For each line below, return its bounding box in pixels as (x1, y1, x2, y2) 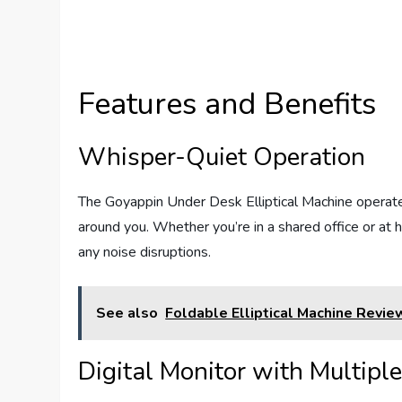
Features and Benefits (78, 83, 377, 126)
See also (96, 303, 159, 324)
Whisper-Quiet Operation (78, 140, 366, 175)
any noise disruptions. (78, 242, 212, 263)
